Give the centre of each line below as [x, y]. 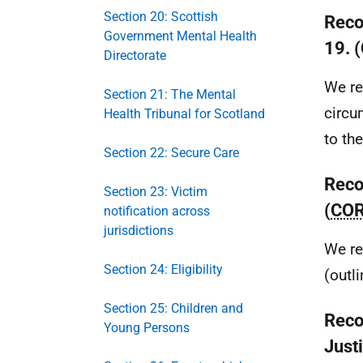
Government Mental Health [180, 36]
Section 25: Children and [173, 308]
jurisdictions [139, 231]
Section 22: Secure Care [171, 153]
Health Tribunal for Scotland [184, 114]
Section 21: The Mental [170, 94]
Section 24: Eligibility [163, 269]
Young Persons [147, 328]
